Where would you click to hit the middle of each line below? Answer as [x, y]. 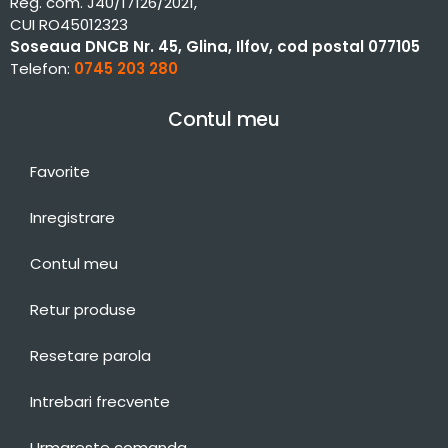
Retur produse [83, 309]
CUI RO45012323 [69, 24]
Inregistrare [72, 217]
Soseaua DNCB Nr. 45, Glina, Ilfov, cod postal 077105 [215, 46]
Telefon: [42, 68]
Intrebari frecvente [100, 401]
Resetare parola [90, 355]
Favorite [60, 171]
